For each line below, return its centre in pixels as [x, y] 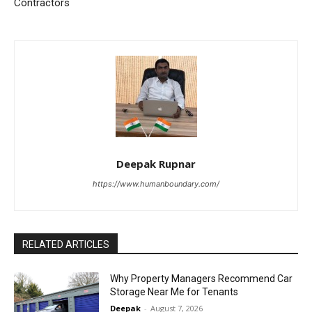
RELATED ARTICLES [66, 245]
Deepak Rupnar [156, 164]
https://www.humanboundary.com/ [156, 184]
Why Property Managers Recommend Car [202, 279]
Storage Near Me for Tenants [174, 292]
